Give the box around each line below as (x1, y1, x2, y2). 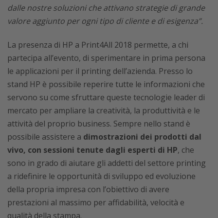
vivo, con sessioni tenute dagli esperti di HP (7, 145, 178, 155)
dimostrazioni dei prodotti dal (83, 131, 201, 142)
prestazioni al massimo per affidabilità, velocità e (7, 197, 184, 208)
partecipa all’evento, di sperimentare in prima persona (7, 53, 205, 63)
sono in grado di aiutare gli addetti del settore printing (7, 158, 206, 168)
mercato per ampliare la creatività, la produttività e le (7, 105, 200, 116)
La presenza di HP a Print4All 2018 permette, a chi (7, 39, 188, 50)
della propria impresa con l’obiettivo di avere (7, 184, 169, 195)
